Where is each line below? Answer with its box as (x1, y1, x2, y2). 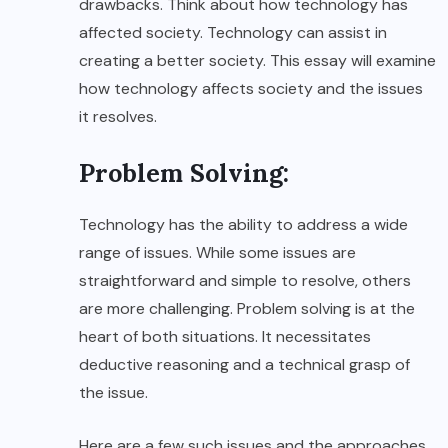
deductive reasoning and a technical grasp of (79, 354, 410, 376)
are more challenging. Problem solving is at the (79, 298, 415, 320)
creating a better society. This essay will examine (79, 50, 436, 72)
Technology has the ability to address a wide (79, 214, 408, 236)
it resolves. (79, 106, 157, 128)
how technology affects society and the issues (79, 78, 423, 100)
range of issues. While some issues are (79, 242, 356, 264)
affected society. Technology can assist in (79, 22, 387, 44)
